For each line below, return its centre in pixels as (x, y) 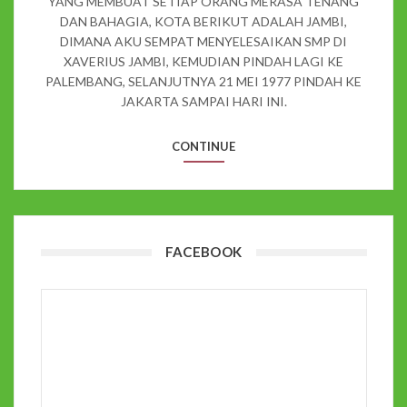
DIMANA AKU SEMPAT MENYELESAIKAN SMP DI (203, 42)
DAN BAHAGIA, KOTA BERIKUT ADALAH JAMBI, (203, 22)
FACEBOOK (203, 251)
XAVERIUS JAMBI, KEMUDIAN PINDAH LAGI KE (203, 62)
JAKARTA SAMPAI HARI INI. (203, 102)
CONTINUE (203, 147)
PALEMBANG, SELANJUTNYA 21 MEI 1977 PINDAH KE (203, 82)
